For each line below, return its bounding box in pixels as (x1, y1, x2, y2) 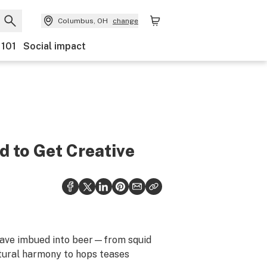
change (113, 17, 138, 25)
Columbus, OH (58, 17, 108, 25)
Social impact (23, 41, 86, 52)
